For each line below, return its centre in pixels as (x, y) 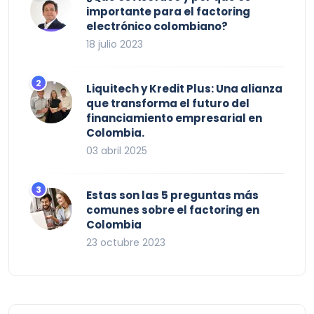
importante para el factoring (168, 11)
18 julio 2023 (115, 44)
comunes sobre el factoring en (173, 210)
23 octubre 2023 (126, 242)
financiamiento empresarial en (174, 118)
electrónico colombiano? (157, 26)
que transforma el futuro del (168, 103)
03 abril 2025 (117, 150)
